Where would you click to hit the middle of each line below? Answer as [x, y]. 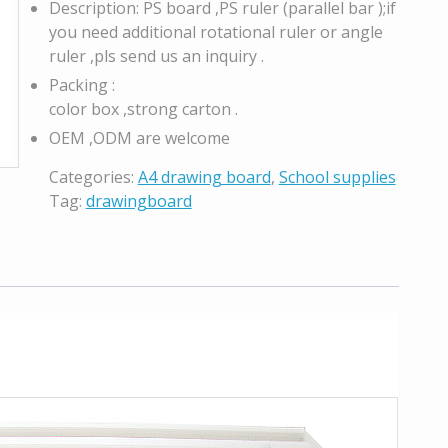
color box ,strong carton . [143, 109]
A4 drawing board [204, 177]
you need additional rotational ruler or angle [215, 32]
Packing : [81, 85]
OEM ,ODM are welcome [139, 138]
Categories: [93, 177]
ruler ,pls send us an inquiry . [156, 56]
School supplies [337, 177]
